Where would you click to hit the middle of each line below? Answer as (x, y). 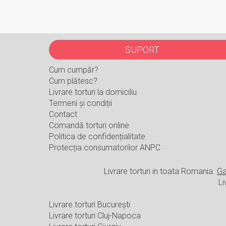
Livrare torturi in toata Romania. (160, 172)
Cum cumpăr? (74, 70)
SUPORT (142, 50)
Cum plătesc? (73, 81)
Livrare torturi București (90, 205)
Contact (63, 115)
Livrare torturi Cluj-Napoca (95, 216)
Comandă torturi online (89, 126)
